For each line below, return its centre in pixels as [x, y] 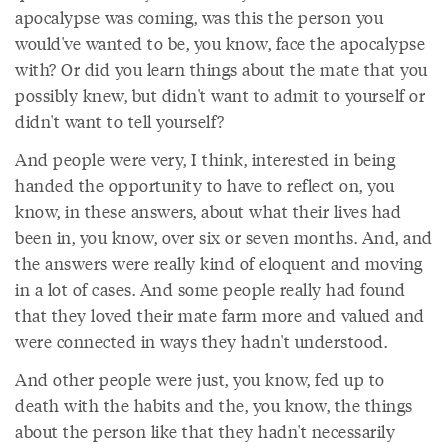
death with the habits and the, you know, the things [214, 405]
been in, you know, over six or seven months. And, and [224, 237]
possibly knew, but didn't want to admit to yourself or [220, 95]
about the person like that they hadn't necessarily [205, 431]
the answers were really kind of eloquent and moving [219, 263]
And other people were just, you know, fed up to [200, 379]
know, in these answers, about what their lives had [208, 211]
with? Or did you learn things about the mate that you [221, 69]
